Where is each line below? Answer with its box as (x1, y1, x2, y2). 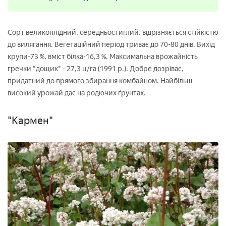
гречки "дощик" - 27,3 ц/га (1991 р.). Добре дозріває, (8, 64, 184, 73)
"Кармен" (8, 114, 53, 127)
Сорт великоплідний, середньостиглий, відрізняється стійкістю (8, 28, 218, 37)
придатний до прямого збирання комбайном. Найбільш (8, 76, 192, 85)
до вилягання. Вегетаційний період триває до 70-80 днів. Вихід (8, 40, 215, 49)
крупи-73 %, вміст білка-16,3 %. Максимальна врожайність (8, 52, 198, 61)
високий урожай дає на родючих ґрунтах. (8, 88, 146, 97)
